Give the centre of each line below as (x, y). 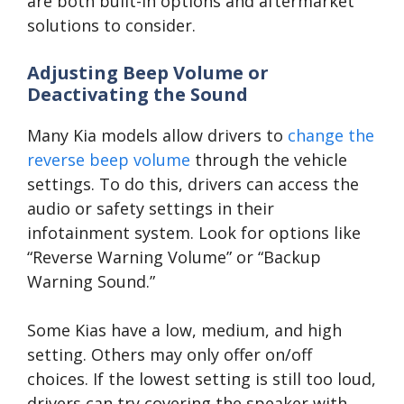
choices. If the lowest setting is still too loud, (202, 378)
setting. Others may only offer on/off (170, 354)
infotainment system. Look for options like (194, 232)
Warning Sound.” (91, 281)
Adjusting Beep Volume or (148, 72)
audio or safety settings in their (151, 208)
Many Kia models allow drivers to (157, 135)
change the (331, 135)
